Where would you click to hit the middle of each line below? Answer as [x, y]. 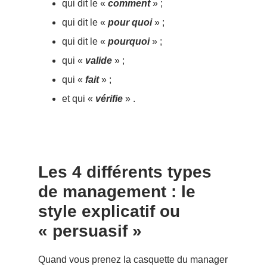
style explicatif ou [109, 211]
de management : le [117, 191]
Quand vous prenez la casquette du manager [133, 259]
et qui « [79, 98]
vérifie [109, 98]
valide [99, 60]
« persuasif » [90, 231]
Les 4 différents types [125, 172]
